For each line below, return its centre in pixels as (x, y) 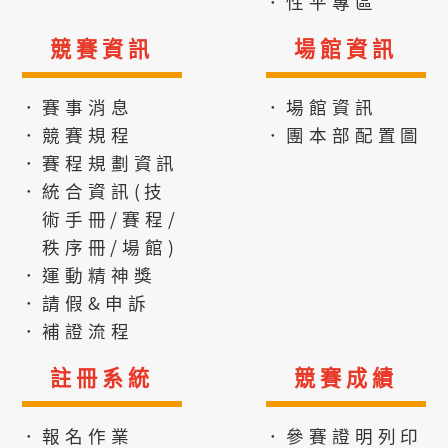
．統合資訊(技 (93, 190)
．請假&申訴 (85, 302)
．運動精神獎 (88, 274)
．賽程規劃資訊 (99, 162)
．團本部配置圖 (343, 134)
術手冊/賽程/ (111, 218)
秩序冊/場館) (110, 246)
